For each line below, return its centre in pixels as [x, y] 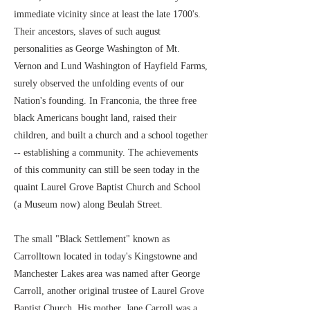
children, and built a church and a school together [111, 135]
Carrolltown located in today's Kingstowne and [106, 256]
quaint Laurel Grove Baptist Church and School [107, 187]
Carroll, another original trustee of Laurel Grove [109, 291]
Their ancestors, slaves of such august [87, 31]
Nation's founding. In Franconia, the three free [105, 101]
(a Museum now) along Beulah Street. [88, 204]
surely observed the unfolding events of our [99, 83]
